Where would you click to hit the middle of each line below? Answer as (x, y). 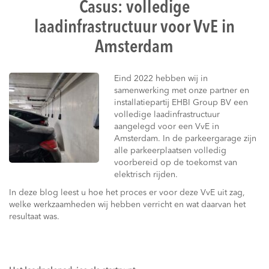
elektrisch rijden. (146, 175)
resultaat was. (34, 217)
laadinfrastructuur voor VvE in (134, 28)
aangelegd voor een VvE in (167, 127)
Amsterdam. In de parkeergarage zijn (185, 139)
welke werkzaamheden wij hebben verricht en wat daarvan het (127, 205)
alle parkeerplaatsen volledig (170, 151)
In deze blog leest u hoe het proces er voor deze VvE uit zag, (127, 193)
